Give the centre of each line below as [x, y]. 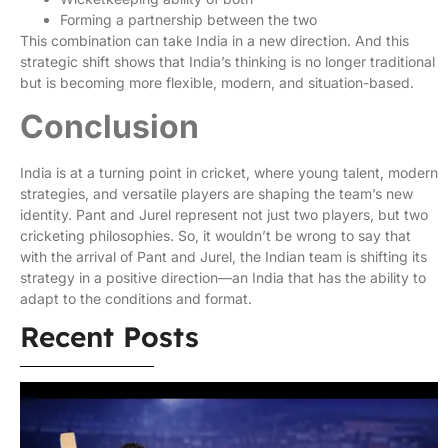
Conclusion [109, 126]
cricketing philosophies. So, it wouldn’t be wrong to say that [215, 235]
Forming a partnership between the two [188, 20]
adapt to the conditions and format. [138, 298]
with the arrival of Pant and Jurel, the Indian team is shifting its [223, 256]
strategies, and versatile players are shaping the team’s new [216, 193]
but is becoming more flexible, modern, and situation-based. [219, 83]
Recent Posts [109, 336]
